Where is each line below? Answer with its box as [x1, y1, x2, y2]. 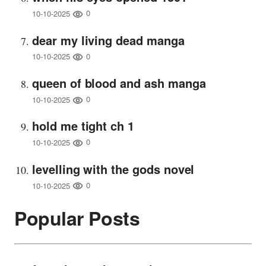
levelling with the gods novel [32, 160, 195, 178]
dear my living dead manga [32, 31, 185, 49]
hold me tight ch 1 [32, 117, 135, 135]
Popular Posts [14, 204, 140, 232]
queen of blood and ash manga [32, 74, 206, 92]
